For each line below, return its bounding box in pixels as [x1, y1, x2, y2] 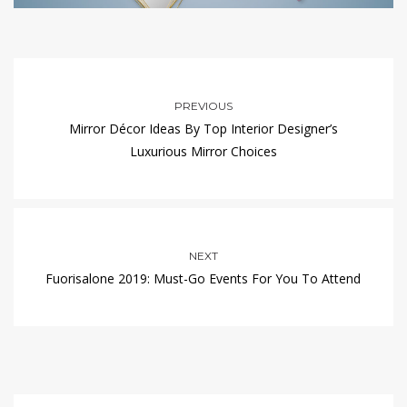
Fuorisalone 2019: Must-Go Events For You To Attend [45, 270, 362, 288]
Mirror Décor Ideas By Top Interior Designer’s [69, 120, 338, 138]
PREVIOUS [174, 99, 233, 114]
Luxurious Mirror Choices [130, 143, 277, 161]
